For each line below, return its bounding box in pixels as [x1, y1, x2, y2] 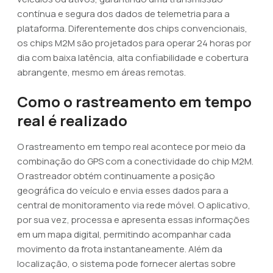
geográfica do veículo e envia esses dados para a [17, 184, 229, 197]
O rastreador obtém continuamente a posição [17, 169, 215, 182]
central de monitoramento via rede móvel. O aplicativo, [17, 199, 250, 211]
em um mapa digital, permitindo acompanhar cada [17, 228, 231, 241]
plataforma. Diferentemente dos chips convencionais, [17, 22, 247, 35]
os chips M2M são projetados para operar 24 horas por [17, 37, 251, 49]
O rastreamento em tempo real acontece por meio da [17, 140, 246, 153]
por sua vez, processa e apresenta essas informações [17, 213, 250, 226]
